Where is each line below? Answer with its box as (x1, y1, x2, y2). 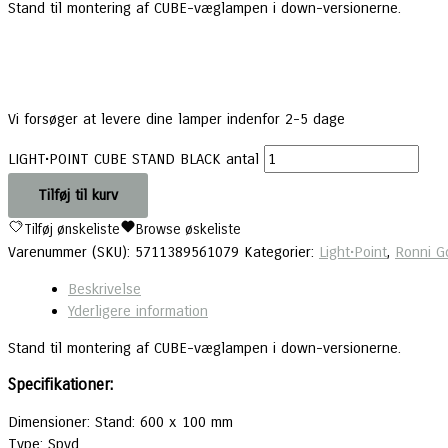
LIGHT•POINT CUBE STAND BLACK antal (8, 149, 259, 168)
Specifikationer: (8, 374, 113, 394)
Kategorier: (244, 242, 319, 261)
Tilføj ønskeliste (24, 220, 120, 238)
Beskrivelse (68, 279, 141, 298)
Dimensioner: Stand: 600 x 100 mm (8, 412, 233, 431)
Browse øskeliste (136, 220, 241, 238)
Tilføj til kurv (38, 185, 118, 204)
